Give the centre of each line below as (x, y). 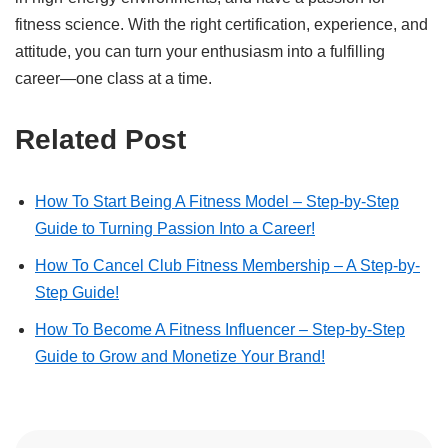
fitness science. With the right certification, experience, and (221, 24)
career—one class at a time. (113, 78)
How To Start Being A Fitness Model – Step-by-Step (217, 201)
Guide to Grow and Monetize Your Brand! (180, 356)
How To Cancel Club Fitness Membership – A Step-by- (227, 265)
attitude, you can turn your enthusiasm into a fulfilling (200, 51)
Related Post (100, 139)
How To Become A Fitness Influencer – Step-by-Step (220, 329)
